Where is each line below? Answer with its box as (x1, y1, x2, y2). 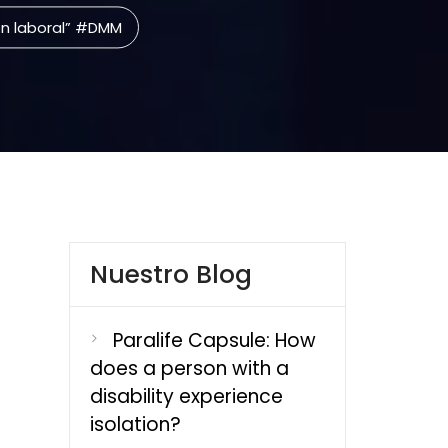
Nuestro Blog (89, 257, 252, 292)
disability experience (89, 383, 283, 410)
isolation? (89, 411, 181, 438)
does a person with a (89, 355, 289, 382)
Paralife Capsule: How (112, 327, 316, 354)
